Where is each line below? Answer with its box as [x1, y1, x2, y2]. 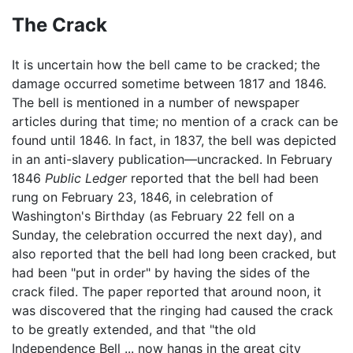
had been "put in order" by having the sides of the [12, 264, 310, 281]
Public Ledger [45, 169, 127, 186]
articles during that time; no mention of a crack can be [12, 113, 338, 129]
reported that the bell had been [127, 169, 318, 186]
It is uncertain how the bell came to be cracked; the [12, 56, 320, 72]
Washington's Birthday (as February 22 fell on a [12, 207, 295, 224]
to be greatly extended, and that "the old [12, 321, 256, 337]
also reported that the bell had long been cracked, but [12, 245, 336, 262]
